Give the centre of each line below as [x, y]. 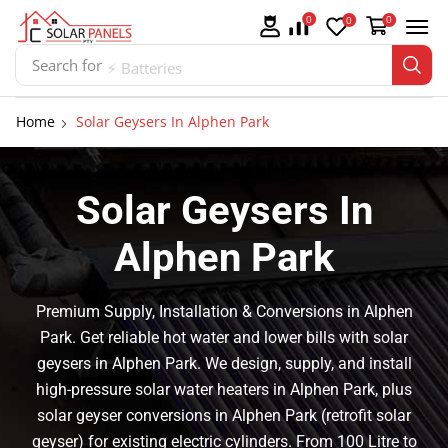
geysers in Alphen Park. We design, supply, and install [224, 364]
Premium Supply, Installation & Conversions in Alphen [224, 312]
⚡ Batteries [144, 64]
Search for [66, 64]
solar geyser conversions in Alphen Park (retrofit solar [224, 416]
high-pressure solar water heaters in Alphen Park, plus [224, 390]
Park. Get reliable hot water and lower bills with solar [224, 338]
